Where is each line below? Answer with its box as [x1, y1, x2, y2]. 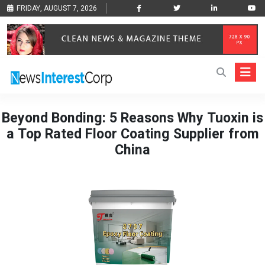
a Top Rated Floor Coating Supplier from [6, 124, 259, 145]
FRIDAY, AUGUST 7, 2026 [17, 3, 97, 14]
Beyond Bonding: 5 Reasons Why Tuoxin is [2, 108, 263, 129]
